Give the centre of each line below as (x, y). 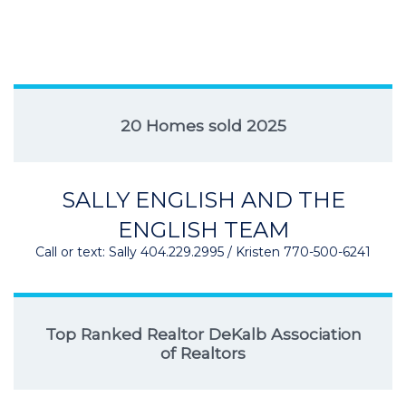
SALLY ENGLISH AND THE (203, 200)
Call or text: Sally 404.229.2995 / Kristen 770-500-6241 (203, 252)
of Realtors (203, 353)
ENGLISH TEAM (203, 230)
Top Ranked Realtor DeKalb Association (203, 334)
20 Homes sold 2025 (203, 126)
